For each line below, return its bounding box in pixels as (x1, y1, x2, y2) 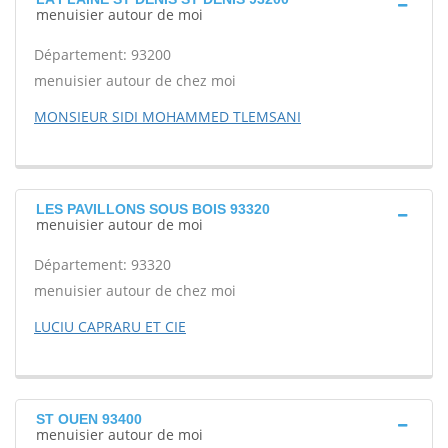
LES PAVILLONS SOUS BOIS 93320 (36, 201, 270, 217)
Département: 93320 (34, 255, 171, 274)
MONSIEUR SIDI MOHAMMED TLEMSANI (34, 107, 301, 126)
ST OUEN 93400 (36, 411, 142, 427)
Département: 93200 (34, 45, 171, 64)
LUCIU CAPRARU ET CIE (34, 317, 186, 336)
